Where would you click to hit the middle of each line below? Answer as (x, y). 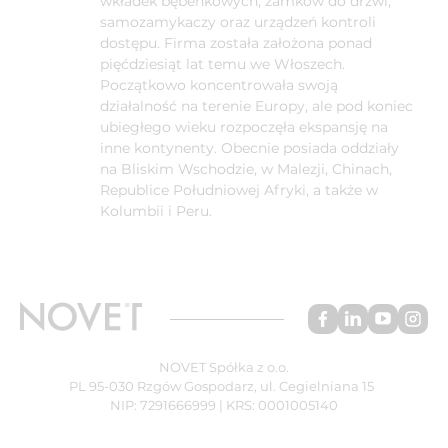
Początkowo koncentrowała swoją (219, 84)
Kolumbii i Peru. (156, 210)
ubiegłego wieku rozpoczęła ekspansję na (244, 126)
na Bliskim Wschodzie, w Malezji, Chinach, (246, 168)
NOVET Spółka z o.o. (224, 367)
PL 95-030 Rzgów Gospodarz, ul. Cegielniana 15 (224, 386)
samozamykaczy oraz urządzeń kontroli (238, 21)
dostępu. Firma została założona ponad (236, 42)
